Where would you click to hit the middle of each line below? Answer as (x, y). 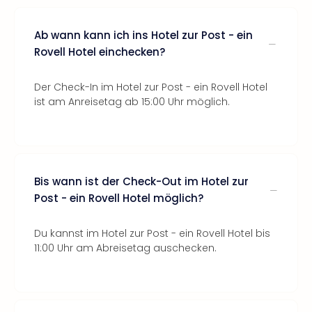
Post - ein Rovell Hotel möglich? (119, 198)
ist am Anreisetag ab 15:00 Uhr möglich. (132, 102)
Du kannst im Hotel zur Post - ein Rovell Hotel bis (152, 233)
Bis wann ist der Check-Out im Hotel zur (141, 181)
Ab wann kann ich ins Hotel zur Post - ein (143, 35)
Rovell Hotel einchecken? (100, 52)
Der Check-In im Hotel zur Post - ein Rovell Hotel (151, 87)
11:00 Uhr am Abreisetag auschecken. (125, 248)
